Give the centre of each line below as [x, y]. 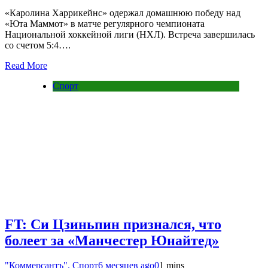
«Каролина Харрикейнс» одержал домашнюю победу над [123, 13]
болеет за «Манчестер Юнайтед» [112, 240]
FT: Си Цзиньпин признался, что [113, 224]
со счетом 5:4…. [38, 45]
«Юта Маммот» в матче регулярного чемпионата [105, 23]
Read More [26, 65]
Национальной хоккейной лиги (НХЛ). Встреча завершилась [130, 34]
